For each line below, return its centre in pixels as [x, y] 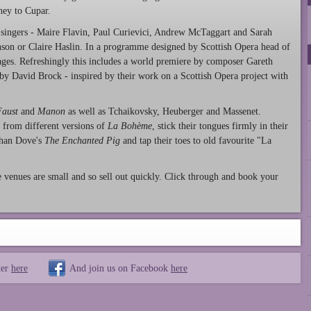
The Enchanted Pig [82, 141]
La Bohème [130, 126]
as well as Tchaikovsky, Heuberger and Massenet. [163, 112]
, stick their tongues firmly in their [220, 126]
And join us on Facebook [120, 268]
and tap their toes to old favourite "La [196, 141]
